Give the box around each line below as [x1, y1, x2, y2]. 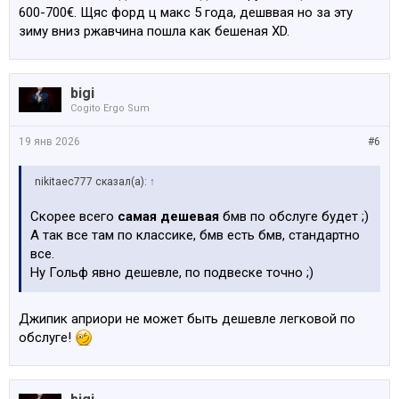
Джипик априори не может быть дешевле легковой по [19, 311, 355, 327]
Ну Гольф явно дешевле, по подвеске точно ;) [30, 265, 313, 281]
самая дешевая [114, 208, 223, 224]
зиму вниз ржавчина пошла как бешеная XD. [19, 23, 289, 39]
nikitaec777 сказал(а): [35, 175, 150, 188]
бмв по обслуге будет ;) [223, 208, 369, 224]
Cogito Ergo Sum [70, 102, 150, 114]
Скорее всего [30, 208, 114, 224]
